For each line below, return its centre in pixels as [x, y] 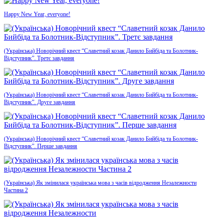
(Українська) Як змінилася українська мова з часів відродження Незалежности [100, 183]
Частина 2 [16, 190]
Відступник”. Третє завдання [39, 58]
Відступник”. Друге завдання [40, 102]
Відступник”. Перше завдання [41, 146]
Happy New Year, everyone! [37, 14]
